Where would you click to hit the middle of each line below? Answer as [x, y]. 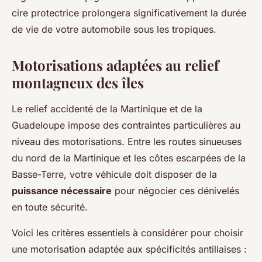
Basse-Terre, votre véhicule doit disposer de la [114, 175]
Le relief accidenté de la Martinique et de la [107, 109]
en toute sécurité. [50, 207]
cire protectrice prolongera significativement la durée [129, 13]
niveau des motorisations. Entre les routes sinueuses [127, 142]
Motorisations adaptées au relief [115, 65]
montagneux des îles [78, 83]
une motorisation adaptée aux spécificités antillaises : [129, 249]
